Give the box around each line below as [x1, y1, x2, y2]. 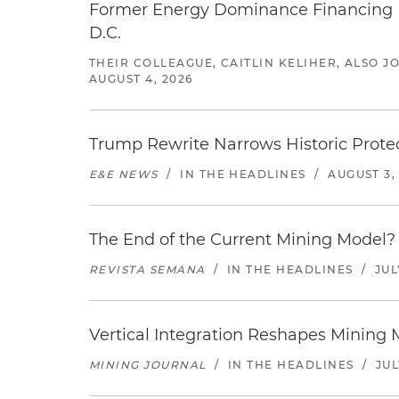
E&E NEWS [89, 167, 159, 181]
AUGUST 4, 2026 [89, 72, 193, 85]
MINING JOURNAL [89, 358, 207, 371]
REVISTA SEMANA [89, 263, 206, 276]
